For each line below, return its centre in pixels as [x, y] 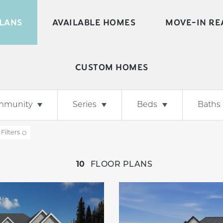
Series [85, 105]
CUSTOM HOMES [111, 67]
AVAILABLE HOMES [94, 22]
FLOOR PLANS [121, 165]
